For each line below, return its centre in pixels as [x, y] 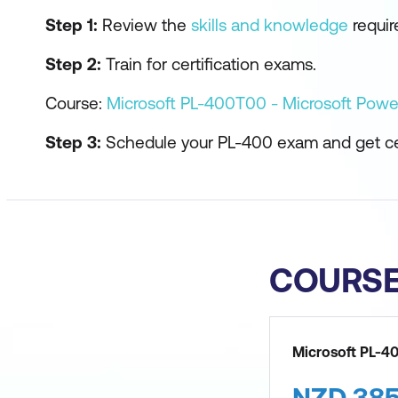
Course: [76, 103]
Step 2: [73, 64]
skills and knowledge [270, 25]
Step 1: [72, 25]
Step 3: [73, 142]
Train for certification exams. [209, 64]
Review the [144, 25]
